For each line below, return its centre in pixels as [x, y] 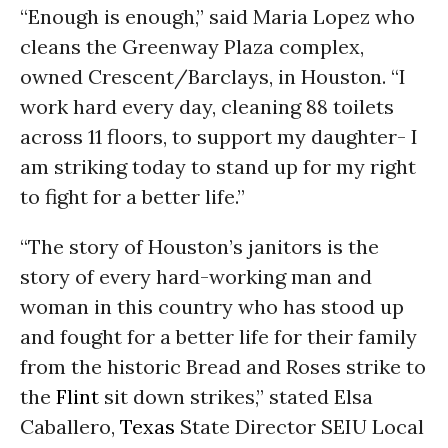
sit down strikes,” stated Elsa [236, 396]
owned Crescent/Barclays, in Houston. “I [213, 76]
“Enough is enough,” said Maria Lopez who [217, 16]
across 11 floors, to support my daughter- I [219, 136]
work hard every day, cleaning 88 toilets [207, 106]
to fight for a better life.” [132, 196]
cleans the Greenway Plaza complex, [192, 46]
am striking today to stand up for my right [218, 166]
